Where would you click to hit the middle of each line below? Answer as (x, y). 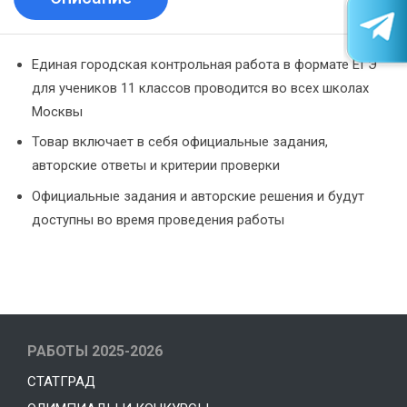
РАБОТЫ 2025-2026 (95, 352)
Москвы (57, 111)
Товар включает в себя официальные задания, (180, 142)
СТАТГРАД (61, 382)
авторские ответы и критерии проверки (156, 166)
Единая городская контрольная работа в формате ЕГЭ (204, 64)
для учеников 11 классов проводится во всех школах (200, 88)
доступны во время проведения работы (158, 219)
